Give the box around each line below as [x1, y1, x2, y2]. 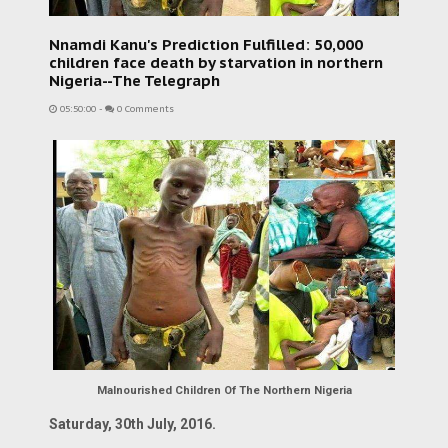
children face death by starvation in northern [49, 53, 383, 72]
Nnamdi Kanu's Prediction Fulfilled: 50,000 [49, 35, 363, 54]
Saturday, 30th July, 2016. [49, 416, 216, 432]
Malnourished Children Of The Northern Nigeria [96, 384, 352, 397]
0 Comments [114, 103, 174, 115]
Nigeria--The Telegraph [49, 71, 220, 90]
